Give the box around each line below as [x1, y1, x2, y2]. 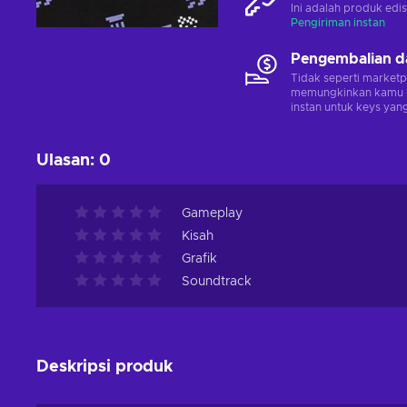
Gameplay [182, 207, 243, 220]
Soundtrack [182, 275, 252, 288]
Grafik [182, 253, 217, 265]
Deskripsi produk [36, 359, 173, 375]
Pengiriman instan [291, 17, 385, 28]
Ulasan [36, 153, 90, 169]
